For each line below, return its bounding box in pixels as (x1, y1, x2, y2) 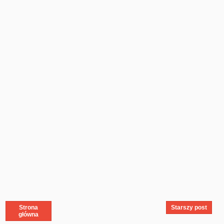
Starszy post (171, 203, 207, 211)
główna (18, 210, 38, 218)
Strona (18, 203, 38, 211)
